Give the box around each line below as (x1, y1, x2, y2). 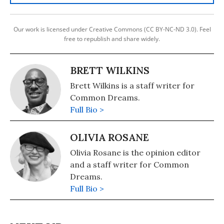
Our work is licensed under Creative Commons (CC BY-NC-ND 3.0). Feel (13, 24, 211, 33)
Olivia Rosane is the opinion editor (70, 147, 200, 157)
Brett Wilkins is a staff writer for (70, 80, 194, 90)
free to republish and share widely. (64, 34, 160, 43)
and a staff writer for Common (70, 159, 189, 169)
